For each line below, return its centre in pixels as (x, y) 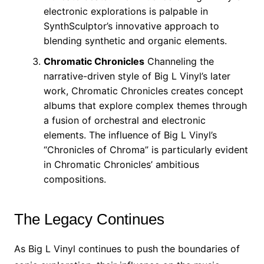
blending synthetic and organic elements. (135, 41)
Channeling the (179, 61)
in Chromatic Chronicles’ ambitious (121, 164)
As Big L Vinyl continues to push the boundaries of (127, 249)
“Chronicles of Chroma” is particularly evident (146, 150)
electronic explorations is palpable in (126, 11)
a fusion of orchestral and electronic (124, 120)
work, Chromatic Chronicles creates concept (143, 91)
